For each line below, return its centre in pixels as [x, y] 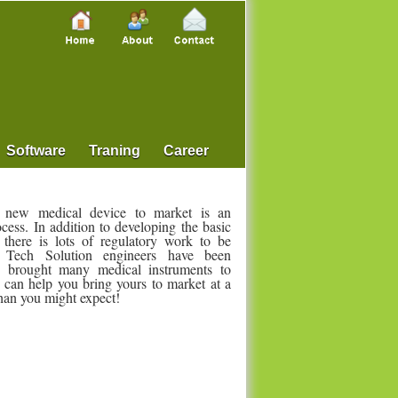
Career [186, 151]
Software [36, 151]
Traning [115, 151]
